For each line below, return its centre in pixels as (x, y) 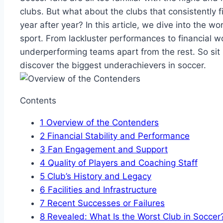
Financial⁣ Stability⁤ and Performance (117, 136)
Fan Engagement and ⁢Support (107, 150)
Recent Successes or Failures (105, 203)
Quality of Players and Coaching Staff (121, 163)
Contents (38, 101)
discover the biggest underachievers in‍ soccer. (113, 65)
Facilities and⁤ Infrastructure (101, 190)
